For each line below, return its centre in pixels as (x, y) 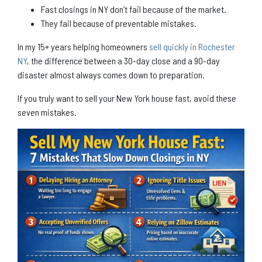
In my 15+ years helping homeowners (83, 46)
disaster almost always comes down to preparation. (111, 74)
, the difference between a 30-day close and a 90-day (123, 60)
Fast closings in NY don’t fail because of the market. (134, 9)
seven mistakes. (47, 112)
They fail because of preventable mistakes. (119, 23)
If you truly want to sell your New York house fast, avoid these (127, 98)
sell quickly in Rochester (192, 46)
